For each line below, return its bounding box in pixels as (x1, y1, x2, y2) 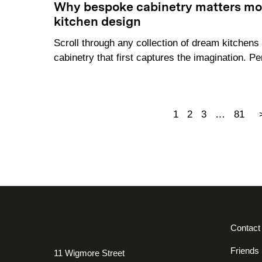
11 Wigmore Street (54, 248, 125, 258)
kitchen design (54, 16, 141, 29)
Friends (230, 246, 259, 256)
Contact (230, 223, 260, 233)
